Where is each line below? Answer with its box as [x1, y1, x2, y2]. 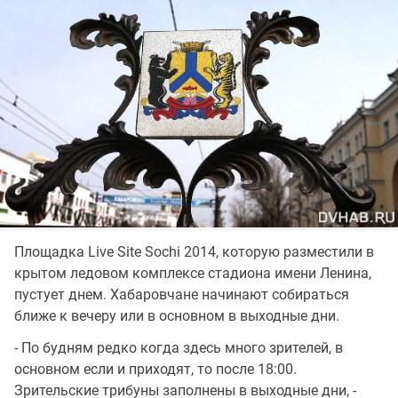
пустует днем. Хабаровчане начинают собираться [14, 285, 349, 303]
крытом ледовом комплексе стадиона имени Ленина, [14, 264, 371, 282]
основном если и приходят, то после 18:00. [14, 360, 297, 378]
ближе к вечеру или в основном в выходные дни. [14, 306, 339, 324]
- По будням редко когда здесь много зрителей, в [14, 338, 343, 356]
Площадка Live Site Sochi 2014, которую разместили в [14, 243, 374, 260]
